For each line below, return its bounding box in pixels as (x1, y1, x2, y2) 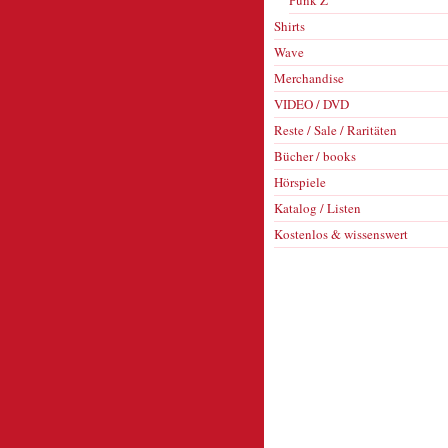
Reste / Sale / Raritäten (274, 121, 397, 139)
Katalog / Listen (274, 199, 361, 217)
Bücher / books (274, 147, 356, 165)
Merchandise (274, 69, 344, 87)
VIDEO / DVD (274, 95, 349, 113)
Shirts (274, 17, 305, 35)
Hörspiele (274, 173, 326, 191)
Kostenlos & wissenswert (274, 225, 408, 243)
